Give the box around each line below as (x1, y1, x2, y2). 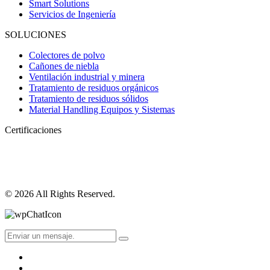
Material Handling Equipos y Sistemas (29, 104, 175, 115)
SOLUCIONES (5, 29, 66, 40)
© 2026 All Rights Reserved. (5, 188, 115, 199)
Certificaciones (5, 124, 61, 135)
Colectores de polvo (29, 49, 105, 60)
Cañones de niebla (29, 60, 99, 71)
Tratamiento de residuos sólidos (29, 93, 148, 104)
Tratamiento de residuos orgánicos (29, 82, 159, 93)
